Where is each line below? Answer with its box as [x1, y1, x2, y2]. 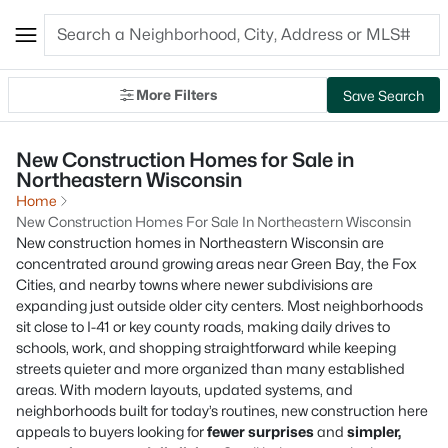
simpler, [347, 423, 401, 440]
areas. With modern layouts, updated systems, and [16, 381, 353, 398]
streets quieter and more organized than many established [16, 360, 405, 377]
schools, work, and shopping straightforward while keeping [16, 339, 396, 356]
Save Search [343, 86, 424, 104]
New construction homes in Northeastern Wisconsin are [16, 234, 384, 251]
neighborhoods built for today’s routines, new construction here [16, 402, 428, 419]
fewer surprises [207, 423, 314, 440]
